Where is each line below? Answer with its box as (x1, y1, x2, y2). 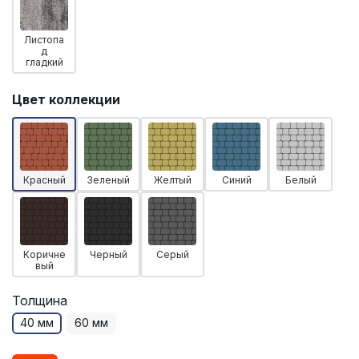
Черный (89, 248, 127, 260)
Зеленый (87, 173, 130, 186)
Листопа (24, 33, 64, 46)
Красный (22, 173, 66, 186)
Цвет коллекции (12, 91, 120, 107)
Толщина (12, 292, 67, 309)
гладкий (25, 55, 63, 68)
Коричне (22, 248, 66, 260)
